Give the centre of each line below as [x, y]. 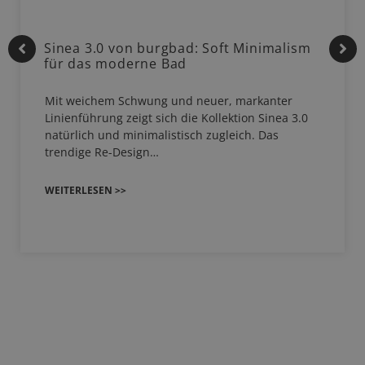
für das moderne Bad [116, 64]
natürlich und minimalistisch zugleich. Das [162, 135]
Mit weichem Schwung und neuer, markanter [169, 101]
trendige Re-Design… [102, 152]
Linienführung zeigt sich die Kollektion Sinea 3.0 [176, 118]
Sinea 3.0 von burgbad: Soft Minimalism [178, 48]
